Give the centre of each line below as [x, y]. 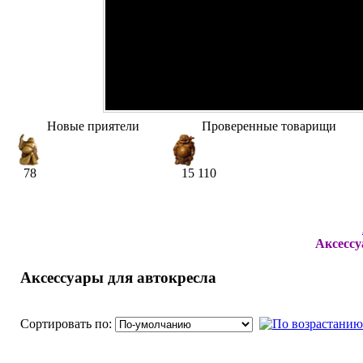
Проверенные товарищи [269, 126]
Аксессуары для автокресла [118, 278]
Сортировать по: [68, 323]
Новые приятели [93, 126]
